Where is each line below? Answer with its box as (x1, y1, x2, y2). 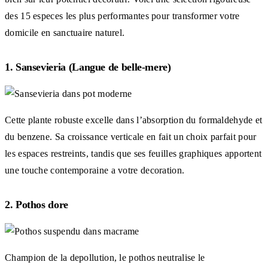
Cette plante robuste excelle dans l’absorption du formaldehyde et (5, 114, 263, 125)
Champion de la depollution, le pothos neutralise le (5, 252, 205, 263)
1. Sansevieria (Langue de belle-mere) (5, 60, 171, 73)
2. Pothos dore (5, 198, 68, 211)
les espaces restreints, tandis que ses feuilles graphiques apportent (5, 148, 262, 159)
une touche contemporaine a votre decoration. (5, 165, 185, 175)
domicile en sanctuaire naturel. (5, 27, 125, 38)
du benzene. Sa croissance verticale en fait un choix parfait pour (5, 131, 257, 142)
